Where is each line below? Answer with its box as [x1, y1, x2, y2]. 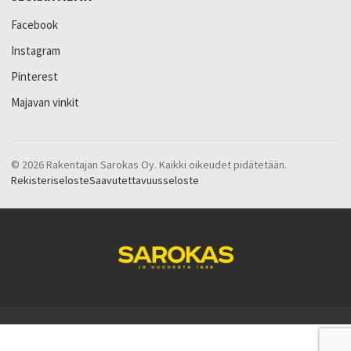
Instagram [11, 43, 60, 59]
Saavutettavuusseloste [89, 173, 199, 188]
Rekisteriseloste [11, 173, 89, 188]
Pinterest [11, 69, 58, 85]
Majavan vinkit [11, 95, 79, 110]
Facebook [11, 17, 58, 33]
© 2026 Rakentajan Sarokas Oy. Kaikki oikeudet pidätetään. [11, 157, 287, 172]
